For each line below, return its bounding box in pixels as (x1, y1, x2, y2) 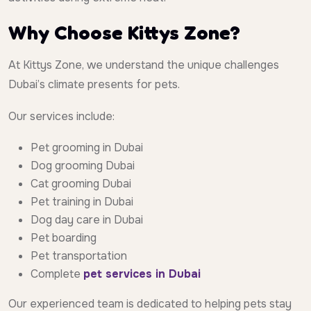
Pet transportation (31, 249, 127, 264)
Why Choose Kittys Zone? (8, 21, 240, 45)
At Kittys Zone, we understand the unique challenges (8, 58, 279, 73)
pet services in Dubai (83, 267, 201, 282)
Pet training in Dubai (31, 194, 133, 210)
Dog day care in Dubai (31, 212, 143, 228)
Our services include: (8, 109, 115, 124)
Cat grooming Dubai (31, 176, 131, 192)
